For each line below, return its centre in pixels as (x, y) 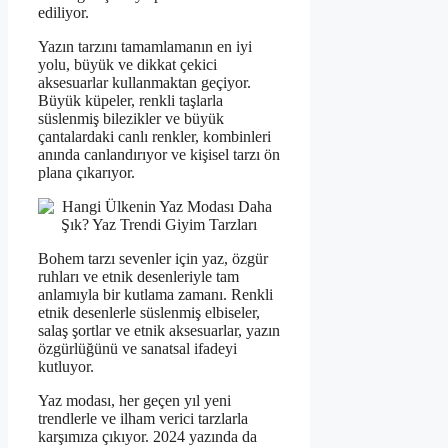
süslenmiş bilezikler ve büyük (131, 119)
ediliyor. (63, 13)
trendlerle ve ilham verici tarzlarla (143, 419)
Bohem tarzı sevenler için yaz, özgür (153, 259)
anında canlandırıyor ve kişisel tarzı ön (159, 155)
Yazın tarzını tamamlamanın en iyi (145, 47)
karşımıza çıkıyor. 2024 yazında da (147, 437)
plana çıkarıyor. (86, 173)
